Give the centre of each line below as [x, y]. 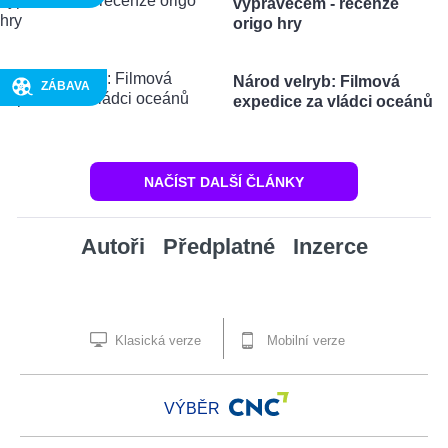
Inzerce [330, 247]
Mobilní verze [304, 341]
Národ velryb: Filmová [316, 82]
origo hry [267, 24]
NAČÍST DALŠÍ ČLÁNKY [223, 181]
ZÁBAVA [65, 86]
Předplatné [218, 247]
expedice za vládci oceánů [332, 102]
